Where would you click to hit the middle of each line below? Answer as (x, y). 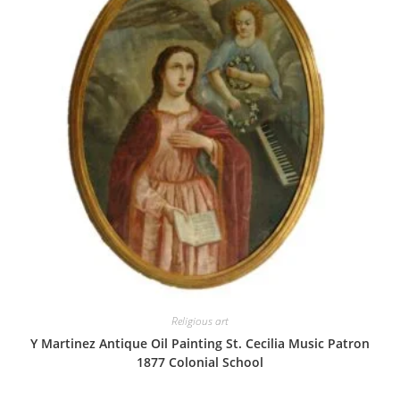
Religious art (200, 321)
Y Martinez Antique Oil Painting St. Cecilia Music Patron (200, 343)
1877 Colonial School (200, 362)
